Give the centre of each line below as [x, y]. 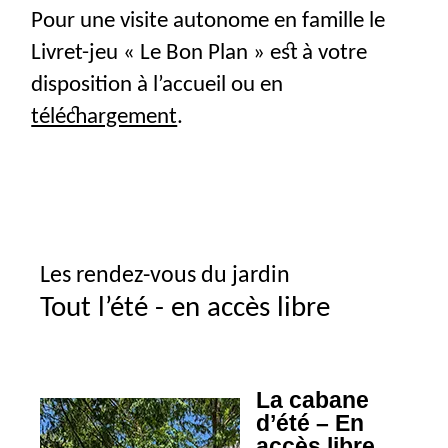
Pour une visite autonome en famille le [208, 20]
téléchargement [104, 116]
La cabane [313, 399]
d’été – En [310, 422]
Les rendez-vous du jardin [165, 275]
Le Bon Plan [194, 52]
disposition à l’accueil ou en [157, 84]
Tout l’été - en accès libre [185, 308]
